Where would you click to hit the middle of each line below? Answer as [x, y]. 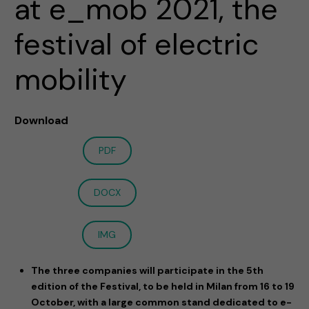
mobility [71, 80]
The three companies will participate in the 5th [147, 271]
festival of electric [137, 45]
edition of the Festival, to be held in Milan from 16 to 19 [162, 287]
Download [42, 121]
